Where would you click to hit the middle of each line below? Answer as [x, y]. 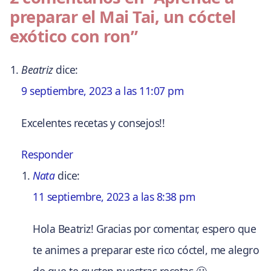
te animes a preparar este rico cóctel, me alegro [146, 250]
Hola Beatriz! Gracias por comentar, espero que [145, 229]
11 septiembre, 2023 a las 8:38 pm [114, 197]
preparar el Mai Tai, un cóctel [123, 16]
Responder [47, 155]
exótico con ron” [74, 36]
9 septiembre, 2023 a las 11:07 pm [103, 91]
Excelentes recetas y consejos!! [93, 122]
